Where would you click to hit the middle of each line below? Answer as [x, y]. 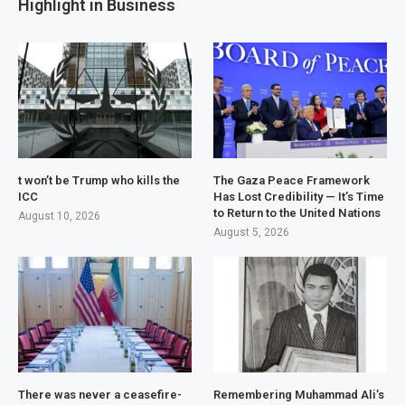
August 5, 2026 [252, 233]
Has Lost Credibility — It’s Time [299, 197]
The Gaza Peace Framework [292, 181]
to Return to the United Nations [297, 213]
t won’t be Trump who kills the [99, 181]
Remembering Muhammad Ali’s [299, 394]
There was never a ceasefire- [100, 394]
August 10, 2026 [59, 217]
